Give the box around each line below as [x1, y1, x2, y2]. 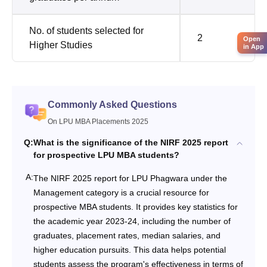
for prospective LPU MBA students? [33, 150, 179, 160]
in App [243, 42, 264, 50]
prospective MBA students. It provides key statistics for [33, 202, 238, 212]
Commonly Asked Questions [48, 100, 177, 110]
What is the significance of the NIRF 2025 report [33, 138, 228, 148]
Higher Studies [29, 40, 92, 51]
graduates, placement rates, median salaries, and [33, 231, 221, 241]
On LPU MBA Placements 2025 [48, 117, 148, 126]
